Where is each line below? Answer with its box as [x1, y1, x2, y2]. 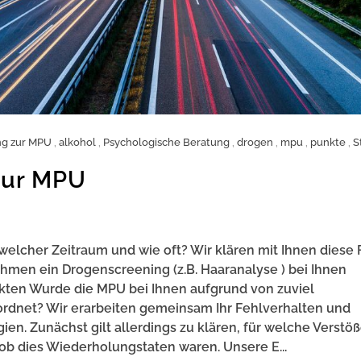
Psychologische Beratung [103, 135, 230, 148]
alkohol [59, 135, 96, 148]
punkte [310, 135, 346, 148]
